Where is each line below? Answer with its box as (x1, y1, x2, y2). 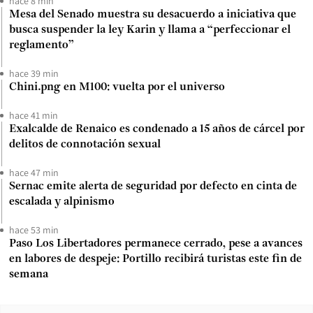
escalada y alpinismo (9, 196, 115, 208)
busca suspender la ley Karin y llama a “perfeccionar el (9, 24, 291, 36)
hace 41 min (9, 109, 58, 122)
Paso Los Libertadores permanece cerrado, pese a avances (9, 238, 303, 250)
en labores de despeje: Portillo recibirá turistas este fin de (9, 254, 302, 265)
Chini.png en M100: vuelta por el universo (9, 82, 225, 94)
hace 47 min (9, 166, 59, 180)
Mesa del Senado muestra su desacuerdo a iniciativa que (9, 9, 296, 21)
